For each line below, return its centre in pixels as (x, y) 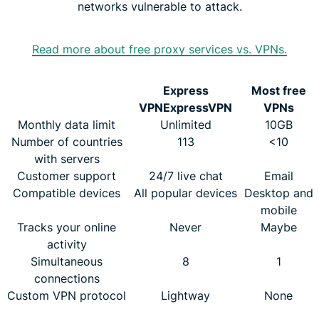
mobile (278, 210)
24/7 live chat (185, 176)
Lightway (185, 295)
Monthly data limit (67, 124)
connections (67, 278)
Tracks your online (67, 227)
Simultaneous (67, 261)
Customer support (67, 176)
